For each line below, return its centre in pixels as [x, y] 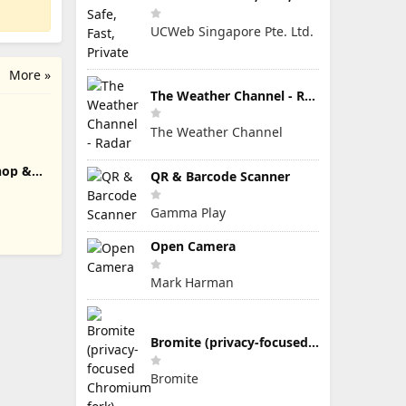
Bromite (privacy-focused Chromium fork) [314, 342]
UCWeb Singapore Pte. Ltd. [232, 31]
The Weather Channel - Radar [310, 95]
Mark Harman [192, 282]
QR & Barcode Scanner [220, 176]
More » [30, 74]
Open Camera [193, 246]
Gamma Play [188, 213]
